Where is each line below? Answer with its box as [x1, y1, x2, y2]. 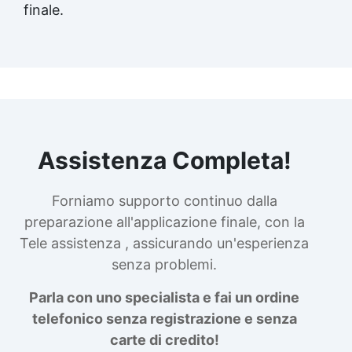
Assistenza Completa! [37, 145, 291, 174]
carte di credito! [109, 331, 219, 348]
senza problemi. [112, 255, 217, 273]
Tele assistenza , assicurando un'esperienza [20, 234, 309, 251]
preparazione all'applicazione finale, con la [24, 213, 305, 230]
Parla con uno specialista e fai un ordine [29, 288, 299, 306]
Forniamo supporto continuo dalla [51, 192, 277, 209]
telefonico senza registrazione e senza [31, 310, 297, 327]
